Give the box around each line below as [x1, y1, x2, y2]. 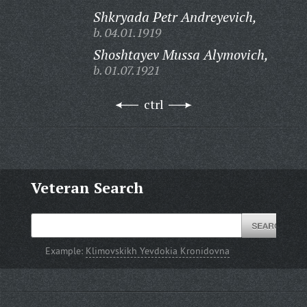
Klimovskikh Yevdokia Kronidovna [86, 245, 230, 257]
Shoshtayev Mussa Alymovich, [93, 45, 269, 64]
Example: [45, 245, 86, 257]
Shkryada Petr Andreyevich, [93, 8, 257, 26]
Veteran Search [30, 177, 143, 197]
